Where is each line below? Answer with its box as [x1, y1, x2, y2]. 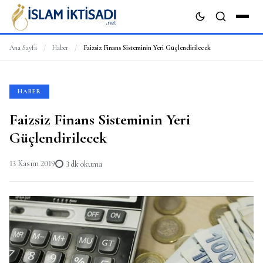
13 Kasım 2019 [9, 159, 55, 168]
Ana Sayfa [9, 43, 37, 52]
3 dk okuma [66, 159, 102, 169]
